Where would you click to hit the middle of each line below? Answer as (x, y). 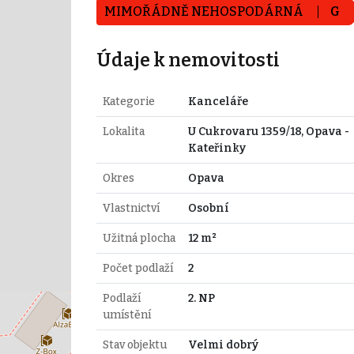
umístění (126, 314)
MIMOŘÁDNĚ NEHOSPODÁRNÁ (205, 11)
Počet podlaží (137, 268)
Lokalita (123, 131)
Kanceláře (218, 101)
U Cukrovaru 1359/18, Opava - (268, 131)
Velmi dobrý (223, 345)
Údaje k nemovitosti (188, 60)
